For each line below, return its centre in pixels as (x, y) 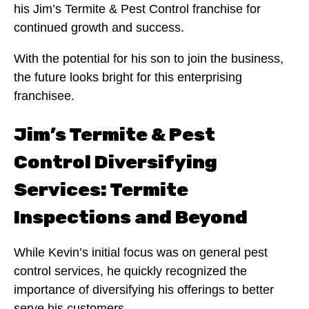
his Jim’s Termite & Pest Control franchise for (137, 9)
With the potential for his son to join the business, (149, 58)
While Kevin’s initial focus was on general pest (141, 253)
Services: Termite (101, 190)
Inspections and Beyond (131, 218)
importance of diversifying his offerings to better (144, 290)
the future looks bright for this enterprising (128, 77)
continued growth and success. (101, 27)
